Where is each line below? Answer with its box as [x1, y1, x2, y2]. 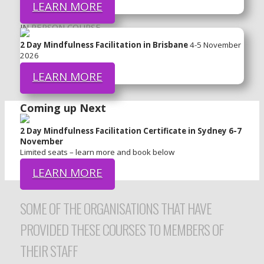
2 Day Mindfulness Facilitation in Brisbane [19, 39, 188, 51]
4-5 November [187, 39, 241, 51]
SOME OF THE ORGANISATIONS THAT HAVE [19, 197, 212, 219]
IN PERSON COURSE [19, 21, 101, 33]
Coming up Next [19, 100, 106, 115]
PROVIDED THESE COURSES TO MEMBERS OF [19, 219, 224, 240]
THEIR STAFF [19, 240, 78, 262]
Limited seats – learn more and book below [19, 146, 174, 157]
